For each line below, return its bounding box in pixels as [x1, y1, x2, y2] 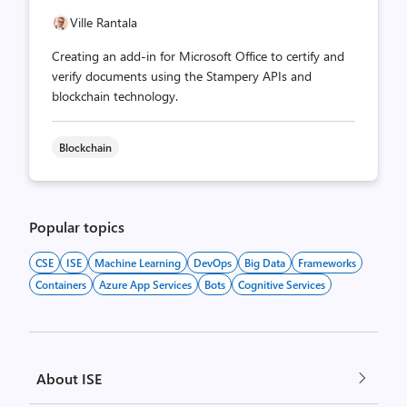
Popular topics [29, 217, 124, 236]
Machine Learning [94, 255, 181, 270]
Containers [35, 277, 86, 292]
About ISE [36, 369, 102, 388]
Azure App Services [99, 277, 192, 292]
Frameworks [298, 255, 356, 270]
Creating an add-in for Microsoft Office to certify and [52, 47, 344, 65]
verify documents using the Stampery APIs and [52, 67, 312, 84]
